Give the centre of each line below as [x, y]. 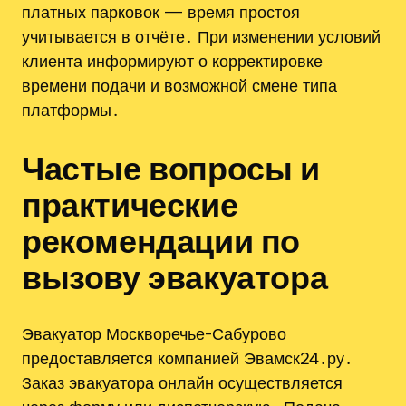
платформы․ [71, 109]
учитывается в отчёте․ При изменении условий [201, 36]
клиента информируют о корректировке [172, 60]
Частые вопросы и [171, 168]
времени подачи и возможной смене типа [179, 85]
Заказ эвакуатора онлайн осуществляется [182, 383]
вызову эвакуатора [175, 277]
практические [130, 204]
